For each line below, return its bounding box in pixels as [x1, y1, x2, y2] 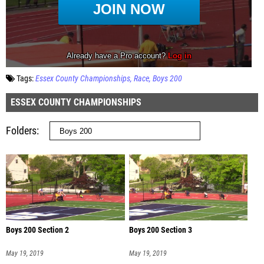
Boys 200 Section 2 [6, 225, 69, 235]
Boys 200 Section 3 [128, 225, 192, 235]
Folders [6, 124, 37, 137]
